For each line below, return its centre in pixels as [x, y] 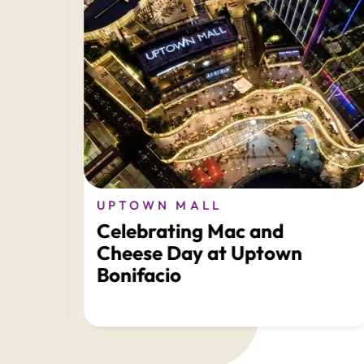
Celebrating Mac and [172, 231]
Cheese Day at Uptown [182, 253]
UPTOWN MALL [142, 205]
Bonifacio [121, 275]
